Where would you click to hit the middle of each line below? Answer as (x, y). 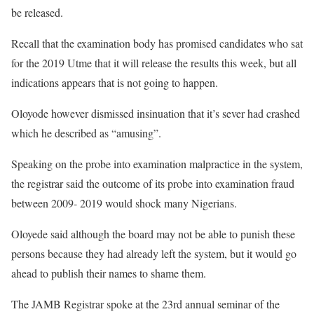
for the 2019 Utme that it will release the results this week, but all (154, 63)
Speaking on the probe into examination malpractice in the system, (157, 164)
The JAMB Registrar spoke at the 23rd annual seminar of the (145, 304)
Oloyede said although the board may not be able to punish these (153, 234)
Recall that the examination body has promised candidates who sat (157, 43)
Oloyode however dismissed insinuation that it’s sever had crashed (156, 114)
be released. (37, 13)
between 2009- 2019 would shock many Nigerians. (124, 203)
